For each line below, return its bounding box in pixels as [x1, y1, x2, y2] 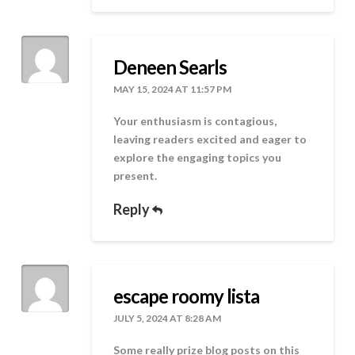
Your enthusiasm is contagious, [113, 114, 277, 128]
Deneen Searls [113, 55, 227, 78]
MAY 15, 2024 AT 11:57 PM [113, 82, 232, 95]
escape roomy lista [113, 284, 260, 307]
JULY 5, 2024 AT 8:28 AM [113, 311, 222, 324]
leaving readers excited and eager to [113, 132, 307, 147]
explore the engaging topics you [113, 151, 282, 165]
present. [113, 169, 158, 183]
